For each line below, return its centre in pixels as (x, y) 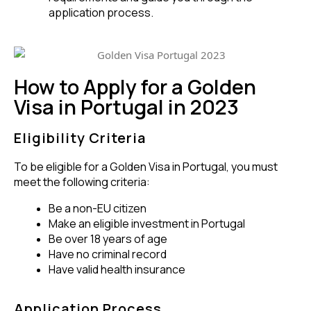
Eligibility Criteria (80, 137)
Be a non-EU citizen (98, 208)
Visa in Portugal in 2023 (126, 107)
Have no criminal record (108, 254)
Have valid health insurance (117, 269)
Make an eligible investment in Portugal (147, 223)
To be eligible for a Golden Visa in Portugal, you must (146, 166)
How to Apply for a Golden (135, 86)
